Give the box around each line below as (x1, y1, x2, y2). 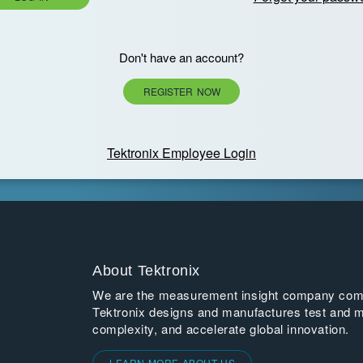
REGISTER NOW (143, 84, 220, 98)
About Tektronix (92, 263, 200, 279)
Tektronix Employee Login (107, 143, 256, 162)
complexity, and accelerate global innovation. (92, 320, 350, 337)
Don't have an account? (119, 49, 244, 66)
